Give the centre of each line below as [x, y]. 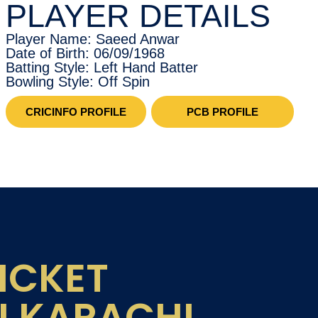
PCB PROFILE [223, 112]
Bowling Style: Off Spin [78, 82]
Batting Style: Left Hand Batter [102, 67]
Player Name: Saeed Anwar [93, 39]
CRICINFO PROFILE [76, 112]
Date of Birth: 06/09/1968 [85, 53]
